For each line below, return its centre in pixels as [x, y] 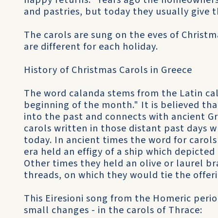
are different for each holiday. [91, 47]
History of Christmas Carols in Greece [108, 70]
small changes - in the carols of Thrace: [113, 210]
